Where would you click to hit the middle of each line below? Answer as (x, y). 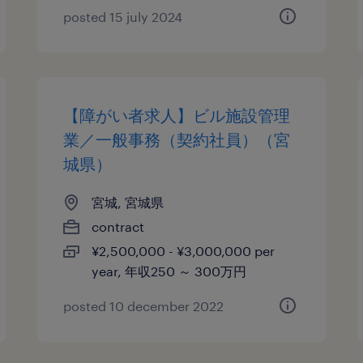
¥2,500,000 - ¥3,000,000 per (184, 251)
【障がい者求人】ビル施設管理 (177, 115)
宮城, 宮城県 (128, 202)
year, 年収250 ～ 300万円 (169, 271)
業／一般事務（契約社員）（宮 (177, 139)
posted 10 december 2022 (144, 306)
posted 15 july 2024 (123, 17)
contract (118, 226)
